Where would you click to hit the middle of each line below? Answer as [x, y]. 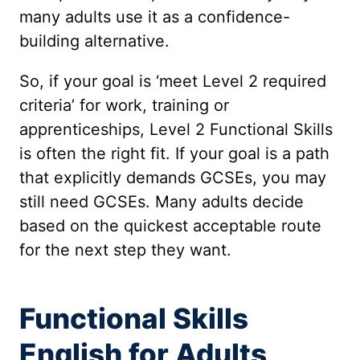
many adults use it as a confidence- [155, 17]
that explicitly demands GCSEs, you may [173, 178]
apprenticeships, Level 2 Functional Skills [176, 129]
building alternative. [94, 41]
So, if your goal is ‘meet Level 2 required [173, 81]
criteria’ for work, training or [124, 105]
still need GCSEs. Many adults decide [162, 202]
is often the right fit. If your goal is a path [174, 153]
